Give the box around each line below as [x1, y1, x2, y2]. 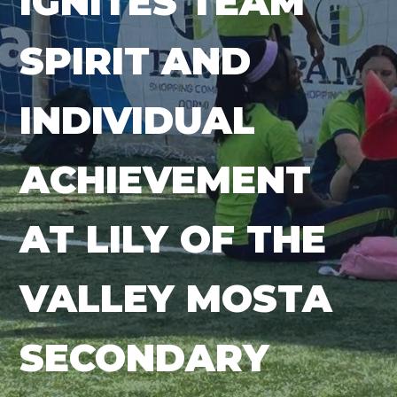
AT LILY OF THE [19, 216, 327, 262]
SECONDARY [19, 335, 270, 381]
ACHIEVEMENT [19, 157, 312, 203]
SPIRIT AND [19, 38, 252, 84]
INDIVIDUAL [19, 97, 256, 144]
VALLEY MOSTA [19, 276, 333, 322]
